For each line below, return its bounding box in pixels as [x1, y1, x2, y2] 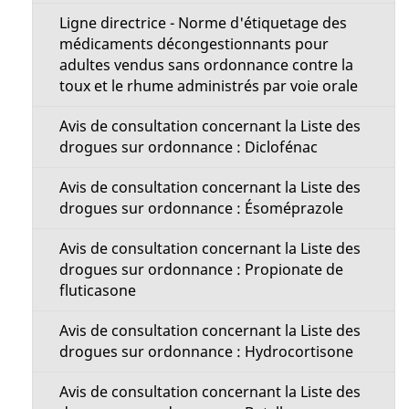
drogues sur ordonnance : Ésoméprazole [58, 198, 343, 218]
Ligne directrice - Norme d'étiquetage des [58, 13, 347, 33]
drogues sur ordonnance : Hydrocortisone [58, 341, 353, 362]
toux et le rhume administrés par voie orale [58, 76, 358, 96]
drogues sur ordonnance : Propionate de [58, 259, 343, 279]
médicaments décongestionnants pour [58, 34, 329, 54]
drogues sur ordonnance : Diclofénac [58, 137, 318, 157]
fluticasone [58, 280, 136, 300]
